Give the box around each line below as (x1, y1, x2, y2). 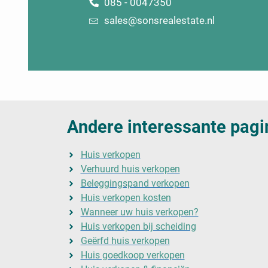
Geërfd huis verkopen (80, 235, 170, 247)
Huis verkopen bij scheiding (80, 221, 196, 233)
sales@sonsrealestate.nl (104, 14, 215, 26)
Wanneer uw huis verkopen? (80, 206, 199, 218)
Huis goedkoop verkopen (80, 249, 185, 261)
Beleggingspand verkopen (80, 178, 190, 190)
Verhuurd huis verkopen (80, 163, 180, 175)
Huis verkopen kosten (80, 192, 171, 204)
